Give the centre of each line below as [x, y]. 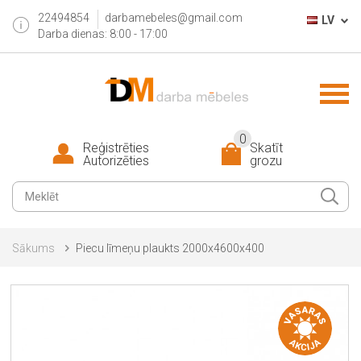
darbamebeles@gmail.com [174, 18]
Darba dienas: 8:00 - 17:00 [103, 34]
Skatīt [266, 148]
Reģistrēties [116, 148]
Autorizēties [116, 161]
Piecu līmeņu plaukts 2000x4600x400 [170, 248]
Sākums [33, 248]
